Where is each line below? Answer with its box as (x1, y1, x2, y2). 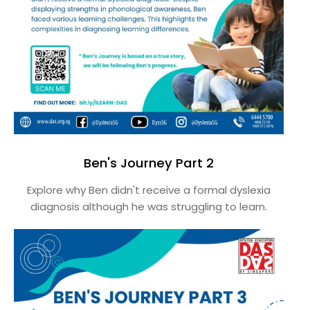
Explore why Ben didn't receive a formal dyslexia (27, 182, 271, 197)
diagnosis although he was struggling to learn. (30, 199, 268, 214)
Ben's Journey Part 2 (84, 154, 215, 172)
